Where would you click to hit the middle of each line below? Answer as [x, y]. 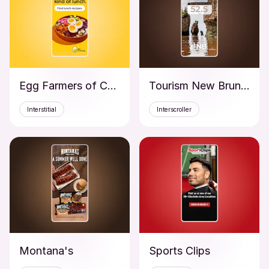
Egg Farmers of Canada [112, 86]
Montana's [46, 251]
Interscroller [174, 109]
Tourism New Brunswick [245, 86]
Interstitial [42, 109]
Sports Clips [180, 251]
